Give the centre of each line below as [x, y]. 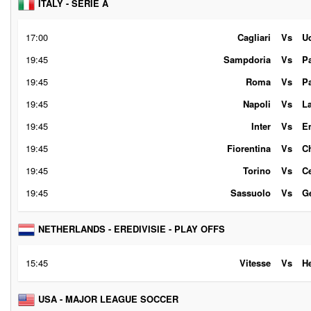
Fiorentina [249, 148]
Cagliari [254, 37]
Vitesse [255, 263]
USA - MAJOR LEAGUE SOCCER [108, 299]
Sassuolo [251, 193]
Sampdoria [247, 59]
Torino [257, 170]
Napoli [257, 104]
